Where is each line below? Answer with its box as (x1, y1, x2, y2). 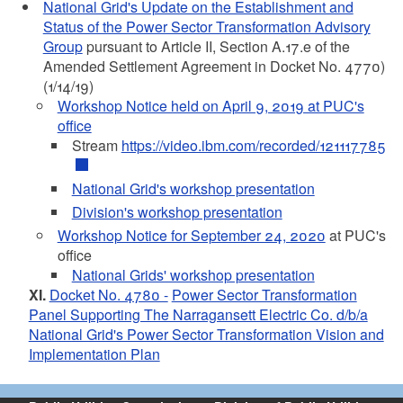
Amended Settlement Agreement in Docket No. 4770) (42, 56, 385, 76)
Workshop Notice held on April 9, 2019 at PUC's (57, 95, 364, 116)
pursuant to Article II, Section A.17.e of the (82, 36, 350, 57)
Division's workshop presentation (71, 201, 282, 222)
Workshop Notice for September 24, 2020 (57, 225, 326, 246)
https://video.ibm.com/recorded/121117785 (121, 135, 386, 156)
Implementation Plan (28, 344, 160, 364)
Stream (71, 135, 121, 156)
